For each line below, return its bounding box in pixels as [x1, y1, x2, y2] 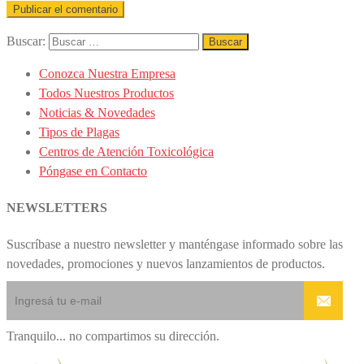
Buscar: [6, 33, 45, 48]
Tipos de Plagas [39, 124, 119, 139]
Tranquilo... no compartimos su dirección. [6, 329, 219, 344]
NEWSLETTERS [6, 200, 107, 214]
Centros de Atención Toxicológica [39, 144, 214, 158]
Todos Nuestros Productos [39, 85, 174, 100]
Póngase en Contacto [39, 163, 147, 178]
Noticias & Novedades [39, 105, 155, 119]
